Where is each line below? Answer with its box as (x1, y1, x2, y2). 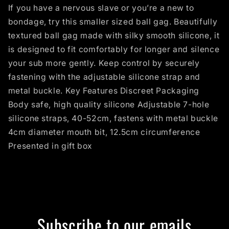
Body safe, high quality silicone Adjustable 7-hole (8, 100, 210, 110)
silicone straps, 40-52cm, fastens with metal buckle (8, 113, 218, 124)
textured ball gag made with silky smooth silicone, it (8, 31, 220, 41)
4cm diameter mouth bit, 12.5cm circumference (8, 127, 200, 138)
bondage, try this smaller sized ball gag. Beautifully (8, 17, 218, 27)
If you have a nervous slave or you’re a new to (8, 3, 194, 13)
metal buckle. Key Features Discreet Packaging (8, 86, 200, 96)
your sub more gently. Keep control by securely (8, 58, 200, 68)
